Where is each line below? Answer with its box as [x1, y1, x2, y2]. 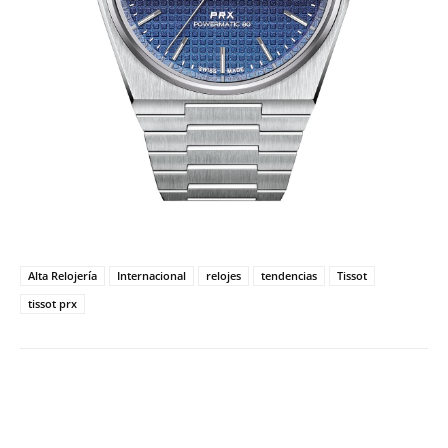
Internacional [117, 268, 186, 284]
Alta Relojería [28, 268, 97, 284]
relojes [206, 268, 241, 284]
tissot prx [28, 296, 77, 312]
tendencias [261, 268, 317, 284]
